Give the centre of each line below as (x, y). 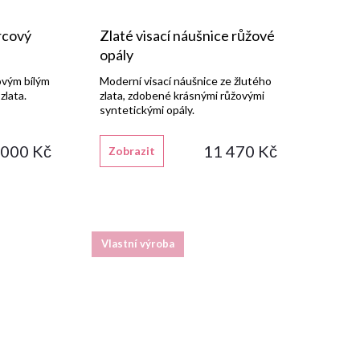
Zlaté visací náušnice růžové (187, 35)
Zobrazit (131, 150)
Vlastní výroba (137, 244)
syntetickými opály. (147, 109)
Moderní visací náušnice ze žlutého (185, 80)
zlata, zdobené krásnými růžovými (182, 95)
